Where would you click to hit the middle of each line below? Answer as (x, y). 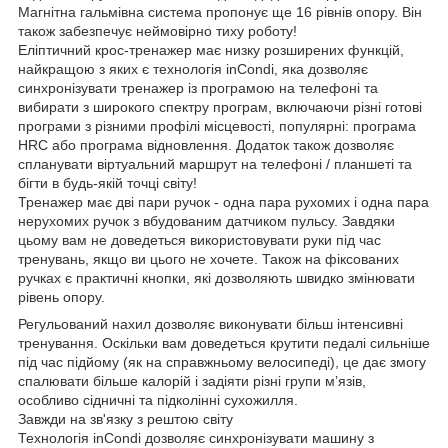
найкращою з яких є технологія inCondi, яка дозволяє (193, 68)
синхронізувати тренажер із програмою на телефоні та (198, 87)
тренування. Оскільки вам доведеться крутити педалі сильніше (224, 342)
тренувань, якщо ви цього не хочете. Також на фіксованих (208, 258)
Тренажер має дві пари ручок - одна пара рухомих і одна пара (223, 201)
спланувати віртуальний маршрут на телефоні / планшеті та (215, 163)
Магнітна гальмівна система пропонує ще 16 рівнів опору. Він (220, 11)
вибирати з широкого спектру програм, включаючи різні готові (220, 106)
